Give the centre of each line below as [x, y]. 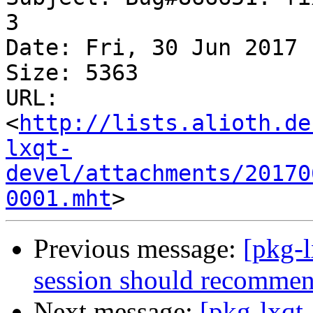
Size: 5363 [72, 73]
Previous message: [138, 249]
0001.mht [59, 199]
